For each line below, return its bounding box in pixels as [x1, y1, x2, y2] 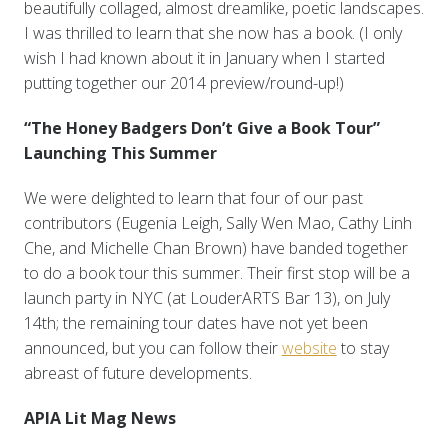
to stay [336, 337, 389, 360]
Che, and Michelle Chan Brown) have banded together [23, 237, 408, 260]
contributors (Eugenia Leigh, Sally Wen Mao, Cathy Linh [23, 212, 412, 235]
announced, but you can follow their [23, 337, 282, 360]
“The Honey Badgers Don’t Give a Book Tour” [23, 117, 380, 140]
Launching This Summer [23, 142, 217, 165]
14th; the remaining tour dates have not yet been [23, 312, 368, 335]
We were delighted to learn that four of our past [23, 187, 363, 210]
